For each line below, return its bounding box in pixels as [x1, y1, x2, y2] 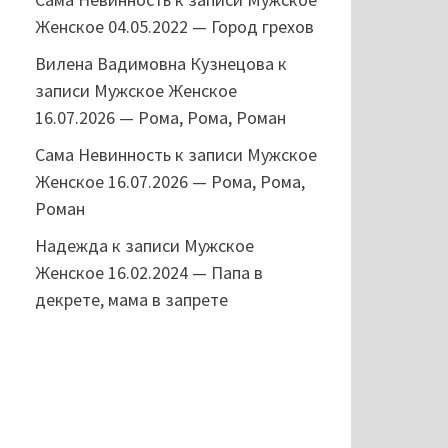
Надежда [34, 234, 108, 257]
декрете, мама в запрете [34, 288, 228, 311]
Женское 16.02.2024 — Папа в [34, 261, 263, 284]
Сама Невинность [34, 143, 171, 166]
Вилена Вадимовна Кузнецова [34, 52, 274, 75]
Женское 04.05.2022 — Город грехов [34, 15, 314, 38]
